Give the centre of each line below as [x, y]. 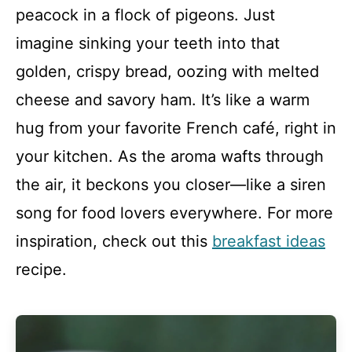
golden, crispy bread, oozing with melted [167, 71]
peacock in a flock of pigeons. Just [145, 15]
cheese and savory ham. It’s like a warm [163, 100]
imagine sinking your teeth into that [148, 43]
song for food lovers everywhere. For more [174, 213]
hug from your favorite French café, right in [176, 128]
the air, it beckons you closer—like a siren [171, 185]
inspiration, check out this [114, 241]
